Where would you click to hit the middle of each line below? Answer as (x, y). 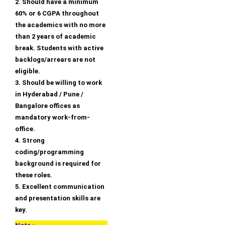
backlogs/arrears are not (55, 60)
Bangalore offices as (47, 106)
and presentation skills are (58, 198)
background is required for (58, 164)
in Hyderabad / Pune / (49, 94)
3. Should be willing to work (59, 83)
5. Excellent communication (60, 187)
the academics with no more (60, 25)
